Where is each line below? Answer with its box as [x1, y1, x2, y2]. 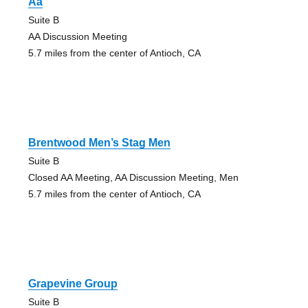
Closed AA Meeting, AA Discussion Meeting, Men [27, 171, 239, 183]
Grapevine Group [27, 277, 118, 289]
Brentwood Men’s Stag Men [27, 136, 170, 148]
